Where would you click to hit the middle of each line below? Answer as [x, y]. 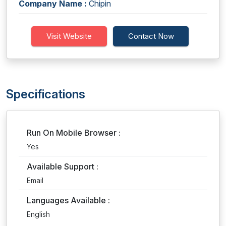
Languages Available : [68, 200]
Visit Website [69, 36]
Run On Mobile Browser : [74, 133]
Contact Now [151, 36]
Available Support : [63, 166]
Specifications [46, 94]
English [38, 214]
